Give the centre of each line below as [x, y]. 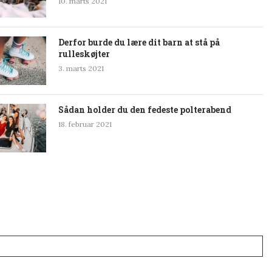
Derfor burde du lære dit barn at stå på [139, 42]
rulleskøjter [84, 54]
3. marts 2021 [81, 69]
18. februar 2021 [85, 124]
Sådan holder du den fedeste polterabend [145, 110]
